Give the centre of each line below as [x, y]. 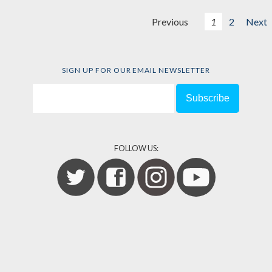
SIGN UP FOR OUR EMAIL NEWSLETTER [136, 70]
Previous [170, 22]
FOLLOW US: [136, 148]
